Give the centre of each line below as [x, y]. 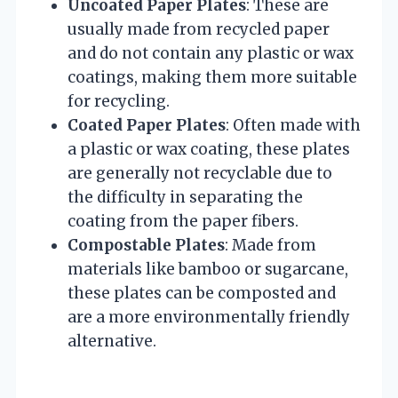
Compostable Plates [146, 246]
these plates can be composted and [202, 294]
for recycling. [119, 102]
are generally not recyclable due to [200, 174]
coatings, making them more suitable [212, 78]
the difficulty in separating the [185, 198]
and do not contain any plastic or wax [211, 54]
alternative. [112, 342]
